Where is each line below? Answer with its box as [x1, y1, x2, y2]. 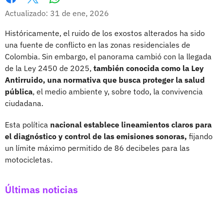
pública [5, 86, 33, 96]
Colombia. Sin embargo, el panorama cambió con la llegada [5, 51, 212, 61]
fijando [187, 131, 213, 141]
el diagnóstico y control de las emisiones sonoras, [5, 131, 187, 141]
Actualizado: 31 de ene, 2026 [5, 8, 109, 18]
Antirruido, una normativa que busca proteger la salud [5, 74, 205, 85]
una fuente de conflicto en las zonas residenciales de [5, 39, 190, 50]
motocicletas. [5, 154, 53, 164]
